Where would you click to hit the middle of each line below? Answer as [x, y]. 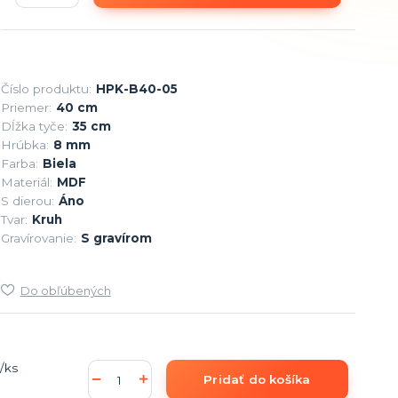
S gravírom [116, 238]
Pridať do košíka [257, 379]
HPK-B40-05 [136, 88]
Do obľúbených [65, 290]
